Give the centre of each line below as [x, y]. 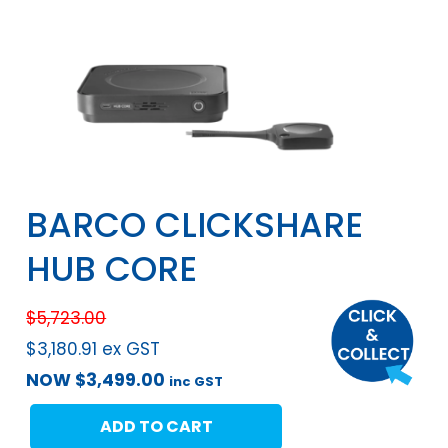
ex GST [131, 348]
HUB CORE [112, 268]
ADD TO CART [156, 426]
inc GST [196, 381]
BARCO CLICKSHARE [195, 224]
